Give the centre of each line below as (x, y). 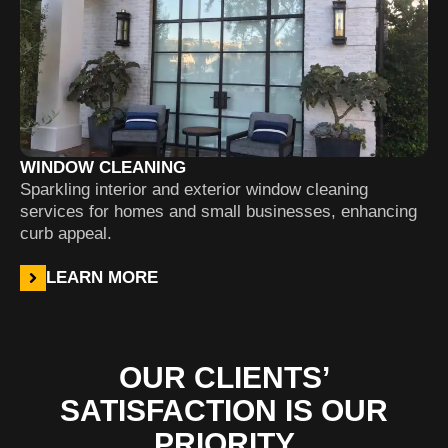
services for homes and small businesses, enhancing (218, 211)
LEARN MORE (102, 277)
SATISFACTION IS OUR (224, 410)
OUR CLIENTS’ (224, 377)
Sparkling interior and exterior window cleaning (194, 189)
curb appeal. (66, 233)
